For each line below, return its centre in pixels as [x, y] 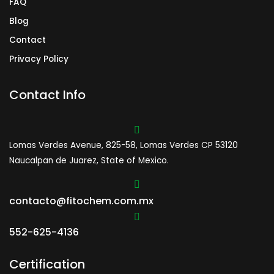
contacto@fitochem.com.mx [81, 201]
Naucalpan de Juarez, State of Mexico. [89, 160]
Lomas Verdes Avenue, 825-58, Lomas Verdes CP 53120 [124, 145]
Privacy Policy [39, 59]
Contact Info [47, 94]
